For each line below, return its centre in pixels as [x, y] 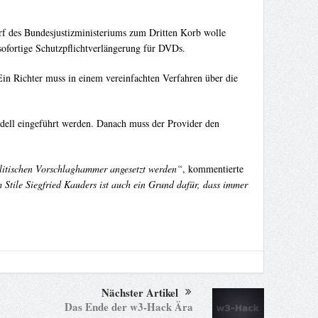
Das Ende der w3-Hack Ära [128, 307]
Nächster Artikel [139, 293]
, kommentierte [213, 169]
